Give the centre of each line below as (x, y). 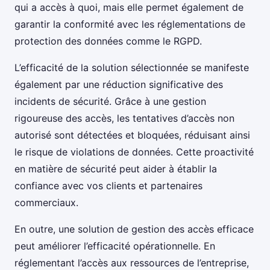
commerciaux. (46, 203)
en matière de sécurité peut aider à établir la (116, 169)
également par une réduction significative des (119, 85)
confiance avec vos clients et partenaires (108, 186)
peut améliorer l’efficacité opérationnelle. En (115, 246)
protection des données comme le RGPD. (108, 41)
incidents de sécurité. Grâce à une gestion (110, 102)
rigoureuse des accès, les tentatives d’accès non (124, 118)
